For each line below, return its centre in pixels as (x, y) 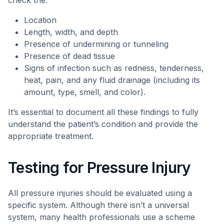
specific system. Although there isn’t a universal (98, 205)
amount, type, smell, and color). (85, 92)
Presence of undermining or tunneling (96, 44)
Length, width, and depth (71, 32)
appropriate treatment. (51, 136)
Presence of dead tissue (69, 56)
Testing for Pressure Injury (99, 167)
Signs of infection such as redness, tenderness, (114, 68)
